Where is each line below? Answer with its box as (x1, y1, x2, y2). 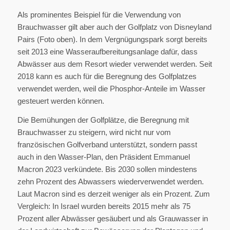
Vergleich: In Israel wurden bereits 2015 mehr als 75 (17, 201, 190, 210)
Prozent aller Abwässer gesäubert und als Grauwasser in (17, 214, 208, 223)
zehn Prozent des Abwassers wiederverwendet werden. (17, 177, 204, 186)
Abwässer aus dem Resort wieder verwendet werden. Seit (17, 59, 212, 68)
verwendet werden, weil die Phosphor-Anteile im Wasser (17, 84, 205, 93)
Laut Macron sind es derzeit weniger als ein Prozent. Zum (17, 189, 210, 198)
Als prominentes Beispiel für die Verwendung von (17, 10, 181, 19)
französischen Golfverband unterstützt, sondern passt (17, 140, 197, 149)
